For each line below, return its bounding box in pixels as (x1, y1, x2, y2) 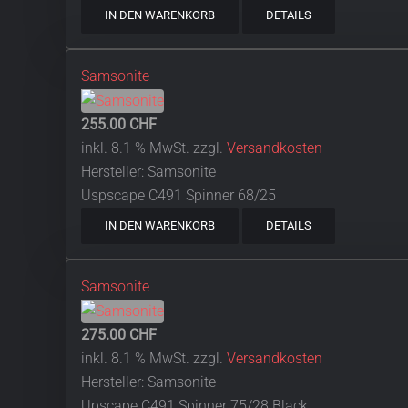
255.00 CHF (81, 116, 157, 134)
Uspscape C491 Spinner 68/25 (81, 187, 276, 205)
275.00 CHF (81, 325, 157, 343)
